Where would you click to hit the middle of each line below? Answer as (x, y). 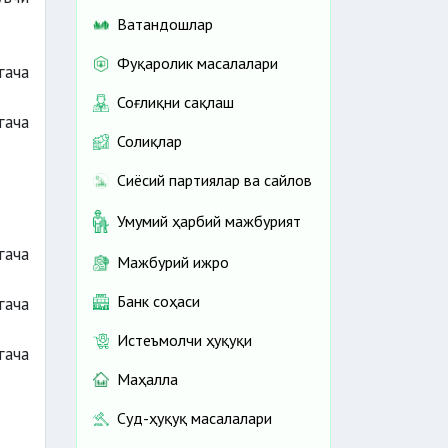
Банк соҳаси (158, 301)
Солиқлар (149, 141)
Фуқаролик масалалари (197, 63)
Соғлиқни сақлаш (175, 102)
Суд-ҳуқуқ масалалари (194, 418)
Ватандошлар (165, 24)
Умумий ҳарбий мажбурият (209, 221)
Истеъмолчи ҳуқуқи (184, 340)
